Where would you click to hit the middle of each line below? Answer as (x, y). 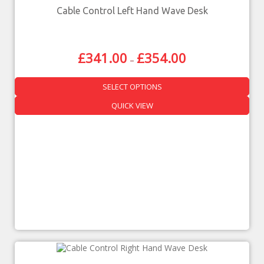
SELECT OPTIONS (132, 86)
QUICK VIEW (132, 105)
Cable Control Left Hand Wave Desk (132, 10)
